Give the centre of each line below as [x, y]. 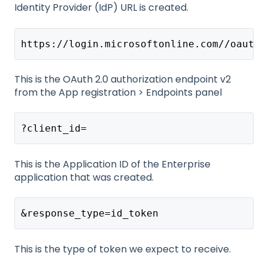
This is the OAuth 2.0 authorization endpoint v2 [123, 79]
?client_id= [54, 129]
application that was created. [84, 177]
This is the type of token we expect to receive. [123, 249]
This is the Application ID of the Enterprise [112, 164]
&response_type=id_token [89, 214]
